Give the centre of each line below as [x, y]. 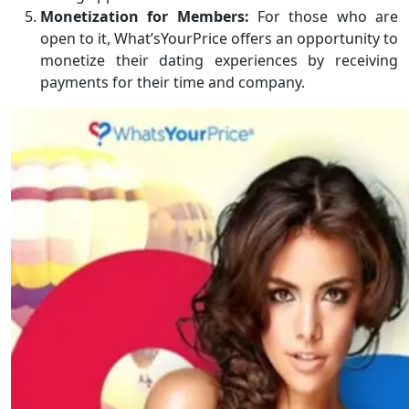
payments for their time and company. [173, 83]
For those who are [324, 17]
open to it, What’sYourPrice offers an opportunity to [219, 39]
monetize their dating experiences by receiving [219, 61]
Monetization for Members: [145, 17]
